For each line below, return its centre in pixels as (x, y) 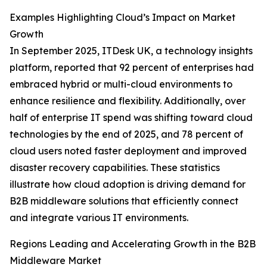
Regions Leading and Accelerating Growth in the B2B (133, 244)
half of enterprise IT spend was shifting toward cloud (131, 118)
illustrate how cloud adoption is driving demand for (128, 184)
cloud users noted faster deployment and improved (128, 151)
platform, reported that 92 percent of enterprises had (132, 68)
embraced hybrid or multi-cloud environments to (121, 84)
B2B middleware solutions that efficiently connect (124, 201)
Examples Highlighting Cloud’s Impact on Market (122, 18)
